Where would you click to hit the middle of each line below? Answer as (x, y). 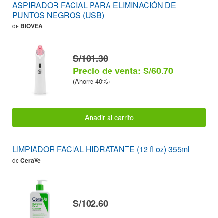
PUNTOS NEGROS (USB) (58, 15)
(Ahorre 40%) (91, 81)
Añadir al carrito (109, 117)
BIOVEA (32, 26)
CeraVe (31, 160)
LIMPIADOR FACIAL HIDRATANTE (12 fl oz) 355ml (101, 149)
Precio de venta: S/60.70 (123, 70)
